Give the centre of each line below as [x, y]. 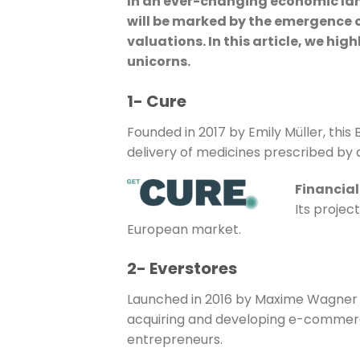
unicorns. [158, 61]
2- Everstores [182, 269]
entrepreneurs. [174, 340]
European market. [184, 229]
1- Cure [156, 101]
